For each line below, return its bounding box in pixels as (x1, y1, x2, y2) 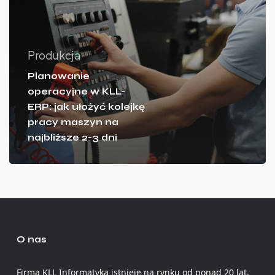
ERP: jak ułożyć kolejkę (27, 101, 145, 112)
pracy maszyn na (27, 116, 118, 128)
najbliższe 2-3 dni (27, 131, 117, 143)
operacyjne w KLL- (27, 85, 125, 97)
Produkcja (27, 47, 81, 62)
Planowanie (27, 70, 90, 82)
